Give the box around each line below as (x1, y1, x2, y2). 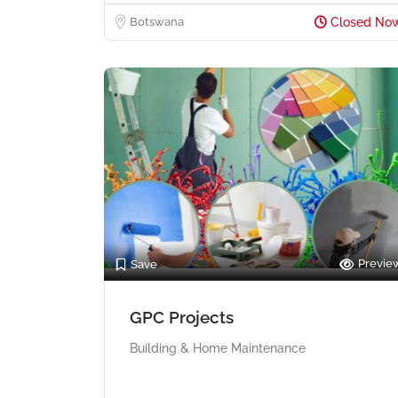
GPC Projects (130, 306, 234, 327)
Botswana (130, 14, 184, 28)
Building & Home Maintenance (130, 340, 306, 355)
